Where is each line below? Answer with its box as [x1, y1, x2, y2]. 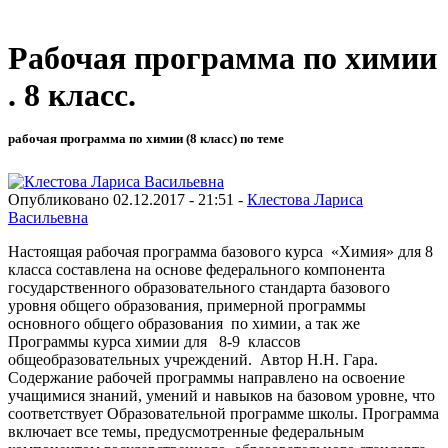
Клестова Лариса [247, 190, 363, 208]
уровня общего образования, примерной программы [8, 296, 370, 314]
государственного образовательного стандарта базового [8, 278, 390, 296]
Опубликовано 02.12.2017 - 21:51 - [8, 190, 247, 208]
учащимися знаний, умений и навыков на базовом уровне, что [8, 386, 435, 404]
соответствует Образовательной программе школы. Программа [8, 404, 439, 422]
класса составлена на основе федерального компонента [8, 260, 385, 278]
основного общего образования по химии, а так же [8, 314, 364, 332]
